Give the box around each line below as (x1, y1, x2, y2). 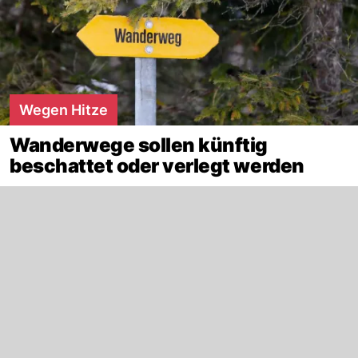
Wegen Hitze (19, 101, 108, 118)
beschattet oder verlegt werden (10, 153, 304, 177)
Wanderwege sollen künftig (10, 133, 268, 157)
